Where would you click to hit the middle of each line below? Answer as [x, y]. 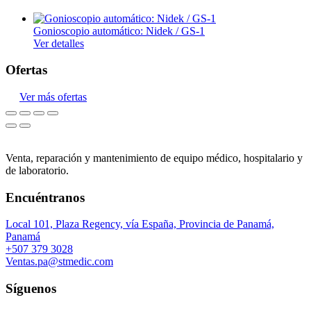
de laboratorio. [37, 170]
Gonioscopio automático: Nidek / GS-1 [119, 31]
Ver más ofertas [53, 96]
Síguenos [31, 289]
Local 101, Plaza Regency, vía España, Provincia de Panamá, [140, 224]
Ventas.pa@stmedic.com [59, 262]
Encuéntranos [45, 197]
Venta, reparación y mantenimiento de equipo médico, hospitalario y [154, 158]
